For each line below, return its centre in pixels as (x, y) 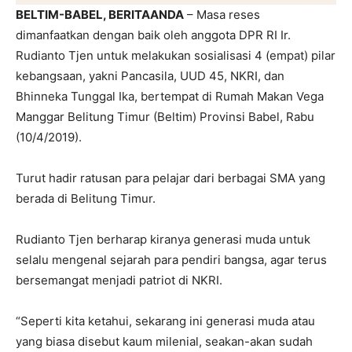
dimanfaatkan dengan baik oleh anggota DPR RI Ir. (153, 35)
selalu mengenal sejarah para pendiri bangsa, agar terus (171, 259)
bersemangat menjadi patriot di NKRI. (119, 280)
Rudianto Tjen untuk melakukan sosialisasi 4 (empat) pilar (176, 55)
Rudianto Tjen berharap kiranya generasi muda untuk (163, 239)
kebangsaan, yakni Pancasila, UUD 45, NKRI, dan (150, 75)
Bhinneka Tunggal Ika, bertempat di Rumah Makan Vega (170, 96)
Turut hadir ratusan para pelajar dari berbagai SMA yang (170, 178)
